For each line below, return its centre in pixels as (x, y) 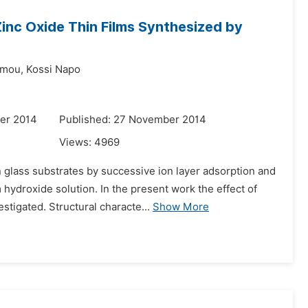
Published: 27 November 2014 (133, 120)
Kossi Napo (53, 69)
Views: (77, 142)
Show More (181, 207)
